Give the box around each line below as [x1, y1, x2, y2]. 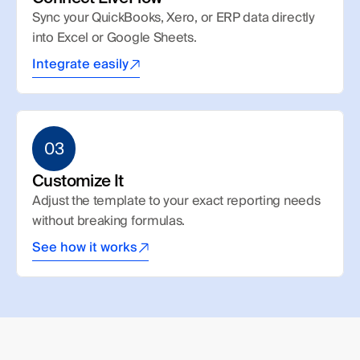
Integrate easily [32, 55, 129, 72]
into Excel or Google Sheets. [32, 29, 197, 46]
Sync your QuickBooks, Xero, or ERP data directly [32, 9, 315, 26]
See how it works [32, 239, 137, 256]
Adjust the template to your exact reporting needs [32, 192, 321, 209]
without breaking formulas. [32, 212, 186, 229]
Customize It [32, 170, 124, 191]
